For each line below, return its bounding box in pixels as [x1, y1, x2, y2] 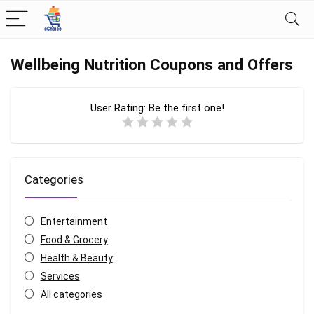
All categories [40, 289, 102, 300]
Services [40, 271, 80, 282]
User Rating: [90, 102, 149, 114]
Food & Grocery [40, 234, 108, 245]
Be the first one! [148, 102, 224, 114]
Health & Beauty [40, 252, 113, 264]
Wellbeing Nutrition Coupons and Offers [11, 55, 293, 74]
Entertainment [40, 216, 107, 227]
